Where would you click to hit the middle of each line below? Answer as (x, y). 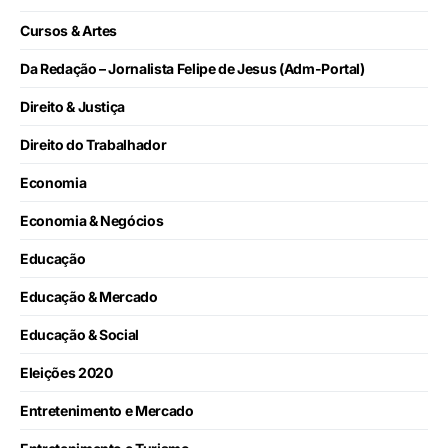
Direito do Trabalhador (93, 145)
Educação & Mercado (89, 297)
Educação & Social (80, 335)
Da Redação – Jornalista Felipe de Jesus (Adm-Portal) (192, 69)
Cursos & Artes (69, 31)
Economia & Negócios (92, 221)
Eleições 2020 (66, 373)
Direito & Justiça (73, 107)
